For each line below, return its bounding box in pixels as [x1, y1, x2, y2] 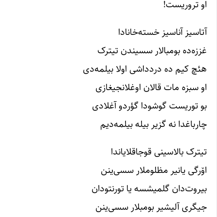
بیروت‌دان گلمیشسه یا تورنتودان [92, 181, 207, 196]
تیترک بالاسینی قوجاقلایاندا [111, 144, 207, 159]
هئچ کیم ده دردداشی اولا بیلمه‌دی [83, 61, 207, 76]
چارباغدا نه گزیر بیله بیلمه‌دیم [100, 116, 207, 131]
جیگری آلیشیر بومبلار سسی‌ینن [95, 200, 207, 215]
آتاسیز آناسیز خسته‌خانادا [118, 24, 207, 39]
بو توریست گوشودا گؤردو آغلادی [92, 98, 207, 113]
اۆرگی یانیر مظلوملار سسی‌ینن [101, 163, 207, 178]
